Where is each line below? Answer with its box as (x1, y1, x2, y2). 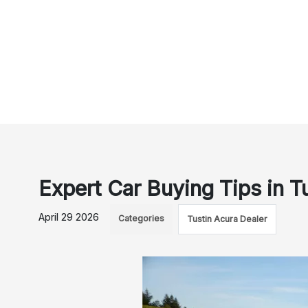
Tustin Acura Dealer (187, 214, 268, 224)
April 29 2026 (38, 211, 100, 223)
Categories (118, 213, 165, 223)
